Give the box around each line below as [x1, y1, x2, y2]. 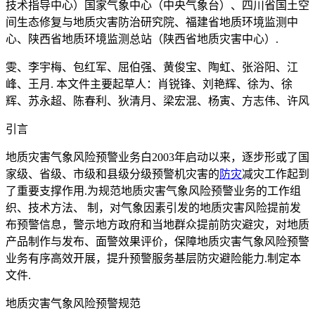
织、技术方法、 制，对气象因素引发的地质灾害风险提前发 [6, 202, 301, 214]
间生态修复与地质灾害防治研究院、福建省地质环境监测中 [6, 16, 298, 29]
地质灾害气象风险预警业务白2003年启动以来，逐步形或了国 [6, 151, 309, 164]
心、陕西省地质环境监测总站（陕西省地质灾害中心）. [6, 33, 278, 46]
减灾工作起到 [242, 168, 309, 181]
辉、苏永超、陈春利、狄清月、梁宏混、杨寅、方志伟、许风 [6, 95, 309, 108]
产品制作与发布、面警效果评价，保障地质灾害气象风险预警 [6, 236, 309, 248]
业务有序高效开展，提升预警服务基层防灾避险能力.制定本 [6, 252, 301, 265]
